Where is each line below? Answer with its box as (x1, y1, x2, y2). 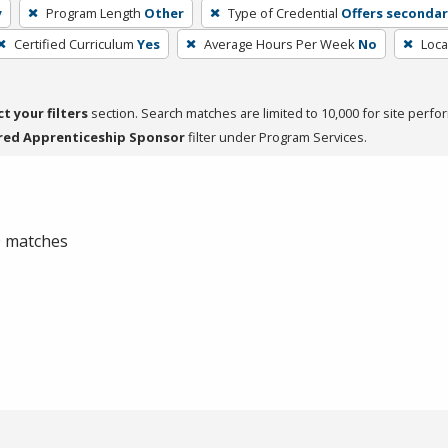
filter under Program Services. (185, 127, 367, 146)
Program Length (45, 3, 141, 22)
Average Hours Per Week (203, 34, 355, 53)
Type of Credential (227, 3, 338, 22)
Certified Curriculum (13, 34, 134, 53)
